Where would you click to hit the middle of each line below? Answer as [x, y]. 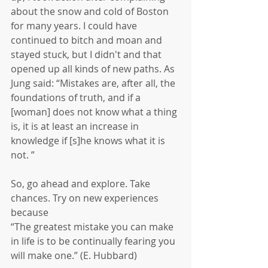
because [31, 213]
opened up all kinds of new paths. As [94, 69]
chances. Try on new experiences [86, 198]
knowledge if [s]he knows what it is [89, 141]
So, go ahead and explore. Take [82, 184]
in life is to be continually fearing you [94, 241]
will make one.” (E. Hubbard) [76, 256]
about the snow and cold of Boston [91, 12]
